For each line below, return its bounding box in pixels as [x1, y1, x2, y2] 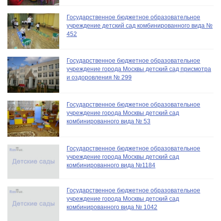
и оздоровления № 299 [67, 74, 132, 81]
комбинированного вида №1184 [67, 161, 155, 169]
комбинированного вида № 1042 [67, 204, 157, 211]
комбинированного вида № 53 [67, 118, 150, 125]
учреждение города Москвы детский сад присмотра [67, 66, 211, 73]
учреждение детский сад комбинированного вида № [67, 22, 213, 29]
